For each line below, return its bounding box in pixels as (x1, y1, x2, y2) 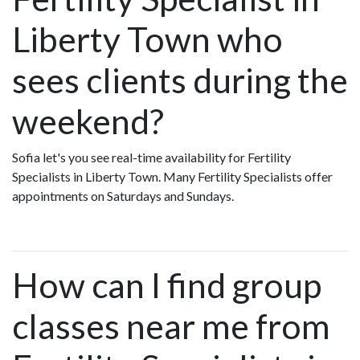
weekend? (12, 100, 164, 142)
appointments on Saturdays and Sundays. (12, 188, 234, 204)
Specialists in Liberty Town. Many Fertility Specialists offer (12, 169, 333, 185)
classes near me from (12, 305, 330, 347)
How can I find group (12, 264, 321, 306)
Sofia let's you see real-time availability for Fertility (12, 149, 291, 166)
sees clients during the (12, 59, 348, 101)
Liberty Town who (12, 18, 283, 60)
